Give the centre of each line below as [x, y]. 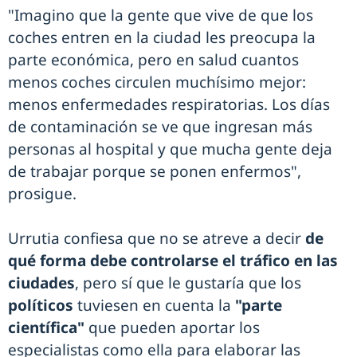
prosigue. [44, 194]
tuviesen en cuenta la [154, 306]
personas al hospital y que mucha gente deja [170, 149]
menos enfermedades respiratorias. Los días [169, 105]
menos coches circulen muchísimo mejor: [157, 82]
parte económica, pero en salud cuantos [153, 60]
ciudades [41, 283]
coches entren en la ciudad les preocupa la [162, 38]
